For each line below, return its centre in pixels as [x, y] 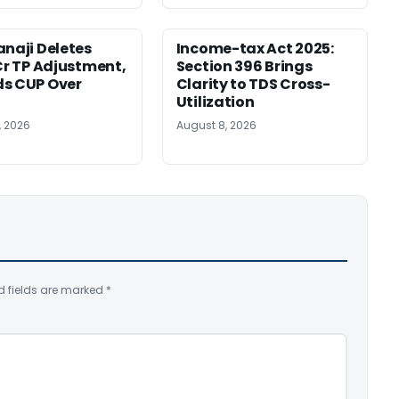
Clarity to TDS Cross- [253, 84]
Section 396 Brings [244, 66]
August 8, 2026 [216, 125]
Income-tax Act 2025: [255, 48]
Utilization [215, 102]
